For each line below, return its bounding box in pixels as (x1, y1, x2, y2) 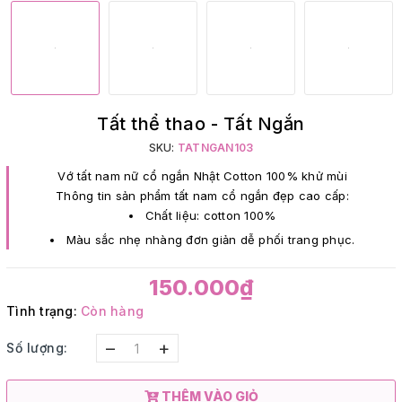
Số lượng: (6, 339, 68, 355)
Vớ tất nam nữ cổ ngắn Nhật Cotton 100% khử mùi (57, 168, 347, 183)
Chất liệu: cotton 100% (144, 207, 276, 223)
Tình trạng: (6, 303, 77, 319)
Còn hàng (81, 303, 144, 319)
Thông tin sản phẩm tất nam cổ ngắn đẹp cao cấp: (56, 188, 349, 203)
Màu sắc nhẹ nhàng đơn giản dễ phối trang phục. (66, 232, 355, 248)
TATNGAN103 (177, 140, 254, 154)
